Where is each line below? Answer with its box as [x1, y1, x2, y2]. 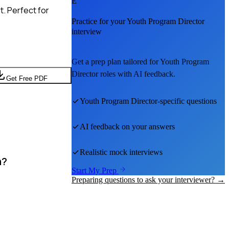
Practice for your [72, 17, 127, 26]
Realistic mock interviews [80, 148, 163, 157]
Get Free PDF [6, 74, 48, 82]
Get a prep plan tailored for [72, 57, 160, 66]
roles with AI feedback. [98, 70, 175, 79]
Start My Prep [72, 166, 119, 175]
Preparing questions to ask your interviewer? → [72, 175, 225, 185]
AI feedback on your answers [80, 122, 175, 131]
